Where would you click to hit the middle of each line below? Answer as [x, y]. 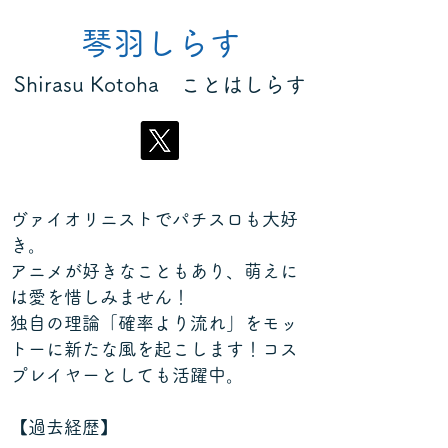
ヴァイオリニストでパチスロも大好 [154, 219]
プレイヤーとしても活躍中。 [127, 375]
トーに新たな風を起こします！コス [154, 349]
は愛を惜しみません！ [100, 297]
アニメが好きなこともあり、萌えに [154, 271]
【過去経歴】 [64, 427]
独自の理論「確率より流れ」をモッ [154, 323]
